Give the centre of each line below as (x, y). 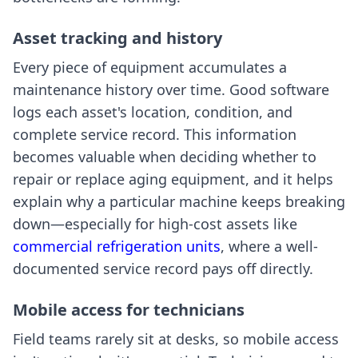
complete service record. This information (155, 134)
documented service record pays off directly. (163, 268)
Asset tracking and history (117, 38)
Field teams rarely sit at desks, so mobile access (176, 339)
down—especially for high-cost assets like (155, 224)
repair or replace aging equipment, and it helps (173, 179)
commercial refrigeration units (117, 246)
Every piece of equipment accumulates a (150, 67)
